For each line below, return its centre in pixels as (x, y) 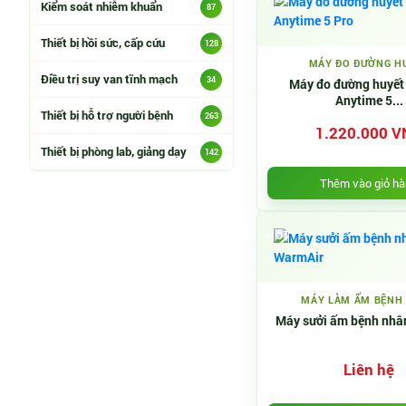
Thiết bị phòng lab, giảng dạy (114, 151)
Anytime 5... (369, 100)
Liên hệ (369, 369)
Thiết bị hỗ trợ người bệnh (107, 115)
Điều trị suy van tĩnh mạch (109, 79)
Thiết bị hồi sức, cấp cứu (103, 43)
